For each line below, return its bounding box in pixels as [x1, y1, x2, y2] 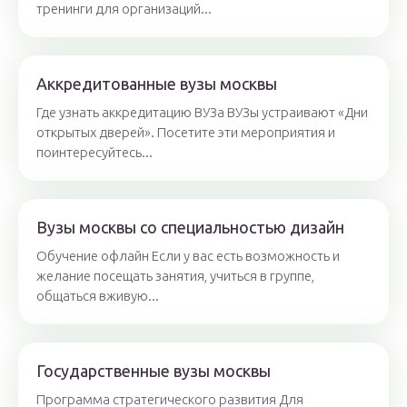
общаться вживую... [36, 288, 159, 303]
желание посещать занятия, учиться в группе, [36, 268, 314, 283]
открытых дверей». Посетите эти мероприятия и [36, 124, 335, 140]
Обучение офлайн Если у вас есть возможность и [36, 248, 340, 263]
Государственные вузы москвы [36, 362, 271, 380]
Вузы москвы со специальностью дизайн [36, 218, 344, 236]
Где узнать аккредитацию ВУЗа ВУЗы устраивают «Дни [36, 104, 368, 120]
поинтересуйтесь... [36, 144, 153, 160]
